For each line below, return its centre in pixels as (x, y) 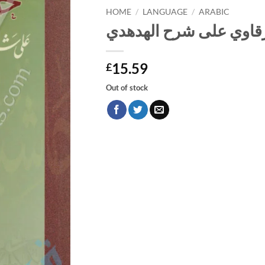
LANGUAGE (165, 12)
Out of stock (127, 88)
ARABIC (214, 12)
